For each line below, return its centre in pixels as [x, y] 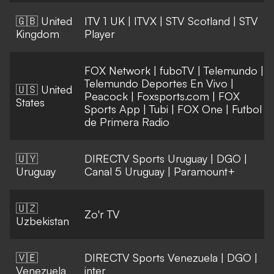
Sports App [112, 109]
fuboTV [177, 71]
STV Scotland [198, 21]
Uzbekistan [43, 221]
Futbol [247, 109]
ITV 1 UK [105, 21]
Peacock [106, 96]
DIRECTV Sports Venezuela [151, 258]
